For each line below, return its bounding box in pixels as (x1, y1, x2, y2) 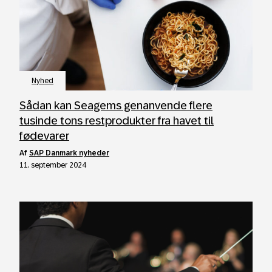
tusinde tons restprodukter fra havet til (19, 114, 214, 127)
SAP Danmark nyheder (29, 149, 109, 157)
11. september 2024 (19, 161, 86, 169)
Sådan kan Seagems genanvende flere (19, 99, 212, 112)
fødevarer (19, 129, 69, 142)
